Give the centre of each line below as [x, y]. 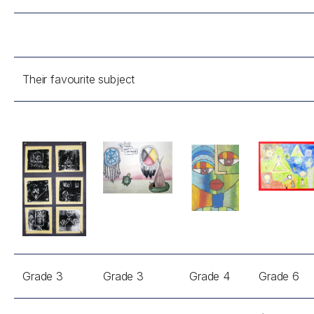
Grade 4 [210, 276]
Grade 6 [279, 276]
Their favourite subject [79, 79]
